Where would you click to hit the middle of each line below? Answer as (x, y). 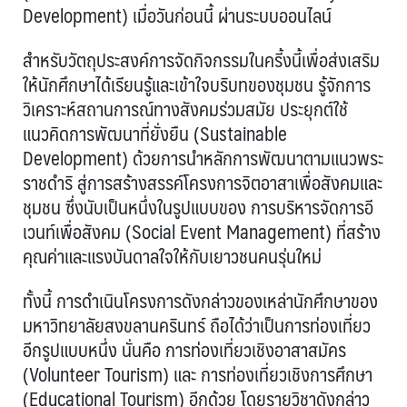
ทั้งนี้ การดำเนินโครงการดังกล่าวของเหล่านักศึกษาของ (200, 301)
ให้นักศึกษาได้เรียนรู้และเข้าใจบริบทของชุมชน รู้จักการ (197, 84)
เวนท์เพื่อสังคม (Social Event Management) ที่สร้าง (202, 232)
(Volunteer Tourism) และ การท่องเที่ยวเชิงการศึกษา (198, 374)
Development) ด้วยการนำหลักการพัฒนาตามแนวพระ (203, 158)
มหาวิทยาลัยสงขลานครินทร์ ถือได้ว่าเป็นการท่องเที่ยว (197, 325)
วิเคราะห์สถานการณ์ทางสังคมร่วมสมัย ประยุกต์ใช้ (185, 109)
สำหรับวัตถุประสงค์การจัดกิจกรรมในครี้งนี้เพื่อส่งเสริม (201, 60)
